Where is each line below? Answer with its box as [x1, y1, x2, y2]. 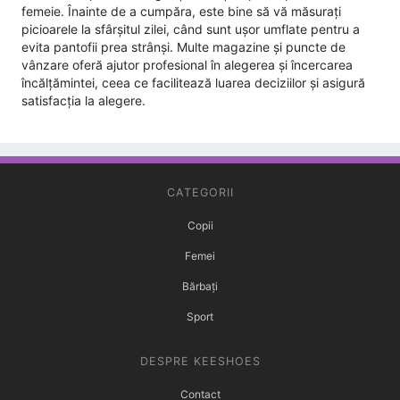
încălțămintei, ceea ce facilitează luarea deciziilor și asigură [21, 75, 365, 91]
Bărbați [182, 279, 218, 294]
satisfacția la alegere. [21, 93, 146, 109]
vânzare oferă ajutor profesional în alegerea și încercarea [21, 57, 353, 73]
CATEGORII [166, 186, 234, 200]
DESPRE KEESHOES [139, 354, 261, 369]
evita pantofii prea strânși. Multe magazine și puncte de [21, 39, 346, 55]
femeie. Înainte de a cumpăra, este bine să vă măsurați [21, 4, 341, 20]
